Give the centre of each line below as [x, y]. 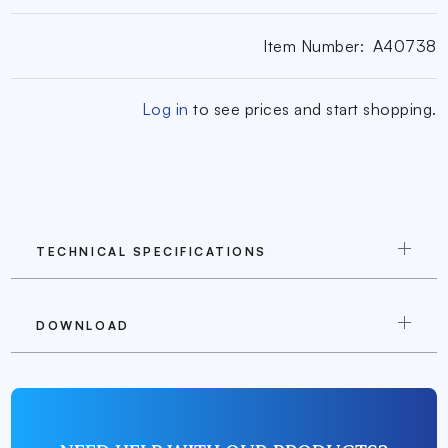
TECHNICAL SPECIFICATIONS [151, 251]
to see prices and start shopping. [312, 109]
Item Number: [314, 45]
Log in [165, 109]
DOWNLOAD [83, 325]
